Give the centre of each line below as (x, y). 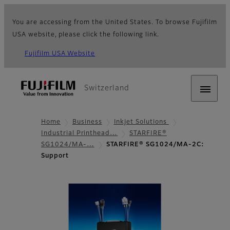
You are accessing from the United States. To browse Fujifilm (115, 23)
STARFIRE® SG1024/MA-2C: (155, 145)
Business (87, 122)
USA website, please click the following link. (86, 35)
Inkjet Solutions (141, 122)
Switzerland (107, 88)
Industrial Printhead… (80, 134)
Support (55, 156)
